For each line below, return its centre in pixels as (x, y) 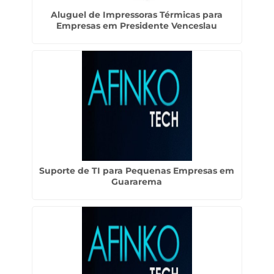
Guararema (137, 182)
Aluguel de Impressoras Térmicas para (137, 15)
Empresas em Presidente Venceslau (137, 26)
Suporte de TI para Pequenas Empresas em (137, 171)
